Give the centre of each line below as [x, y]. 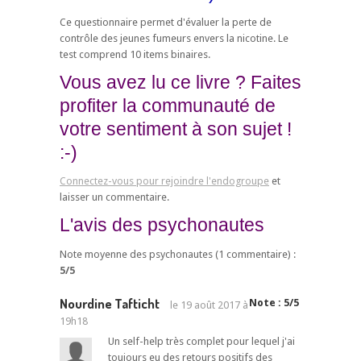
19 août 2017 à [214, 305]
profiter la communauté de [168, 105]
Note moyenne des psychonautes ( [139, 255]
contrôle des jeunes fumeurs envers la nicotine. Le [174, 38]
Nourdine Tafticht [110, 304]
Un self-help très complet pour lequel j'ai [201, 342]
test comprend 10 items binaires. [135, 54]
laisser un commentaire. [114, 197]
